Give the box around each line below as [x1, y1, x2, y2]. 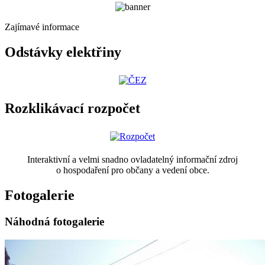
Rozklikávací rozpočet [5, 101, 140, 117]
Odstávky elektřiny [5, 44, 121, 60]
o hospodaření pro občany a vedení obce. [56, 165, 209, 175]
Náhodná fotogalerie [5, 215, 104, 228]
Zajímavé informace [5, 22, 79, 33]
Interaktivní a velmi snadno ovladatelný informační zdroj [27, 154, 238, 164]
